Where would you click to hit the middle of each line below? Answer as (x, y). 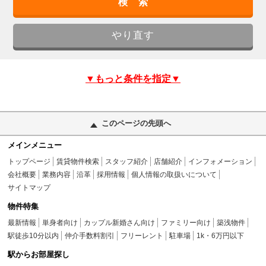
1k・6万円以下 (221, 235)
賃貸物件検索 (78, 161)
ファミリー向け (186, 222)
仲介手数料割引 (90, 235)
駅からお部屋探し (39, 254)
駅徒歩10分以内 (34, 235)
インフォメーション (221, 161)
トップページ (29, 161)
